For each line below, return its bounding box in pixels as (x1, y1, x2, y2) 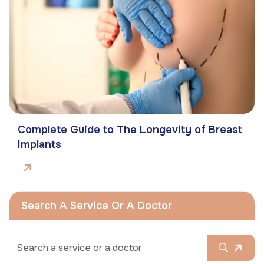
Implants (18, 138, 61, 151)
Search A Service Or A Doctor (21, 199, 172, 213)
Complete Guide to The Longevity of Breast (18, 123, 242, 137)
